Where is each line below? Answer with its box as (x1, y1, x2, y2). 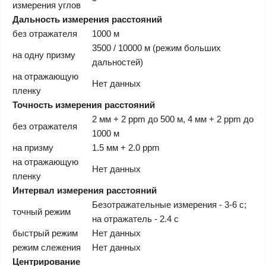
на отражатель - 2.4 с (92, 214, 179, 224)
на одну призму (12, 50, 75, 60)
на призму (12, 142, 53, 153)
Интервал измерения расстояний (12, 185, 157, 195)
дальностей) (92, 57, 143, 67)
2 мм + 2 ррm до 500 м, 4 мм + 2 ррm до (92, 114, 254, 124)
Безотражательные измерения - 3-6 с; (92, 199, 246, 210)
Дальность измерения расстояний (12, 14, 162, 24)
